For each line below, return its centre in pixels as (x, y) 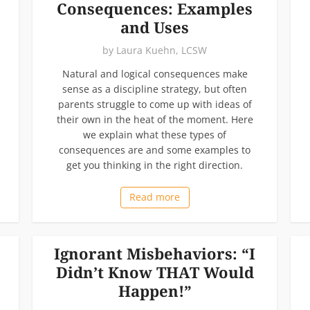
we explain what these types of (155, 134)
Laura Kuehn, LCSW (162, 50)
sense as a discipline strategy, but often (155, 89)
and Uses (155, 27)
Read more (155, 197)
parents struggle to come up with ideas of (155, 104)
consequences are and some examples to (155, 149)
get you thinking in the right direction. (155, 165)
